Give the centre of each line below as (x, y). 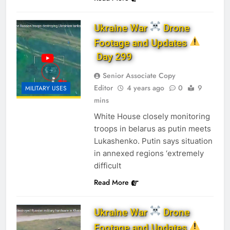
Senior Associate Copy (139, 76)
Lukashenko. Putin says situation (153, 141)
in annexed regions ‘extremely (149, 154)
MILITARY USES (46, 88)
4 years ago (145, 88)
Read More (111, 183)
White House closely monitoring (152, 117)
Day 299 (113, 57)
